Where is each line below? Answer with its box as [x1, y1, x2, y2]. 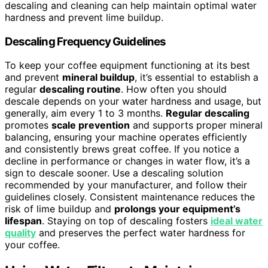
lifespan [5, 215, 42, 227]
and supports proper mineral [130, 119, 263, 132]
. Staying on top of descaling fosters [42, 215, 211, 227]
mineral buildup [62, 71, 135, 84]
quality [5, 227, 36, 239]
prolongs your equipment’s [114, 203, 240, 215]
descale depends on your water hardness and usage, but [5, 95, 261, 108]
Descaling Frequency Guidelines [5, 34, 166, 48]
